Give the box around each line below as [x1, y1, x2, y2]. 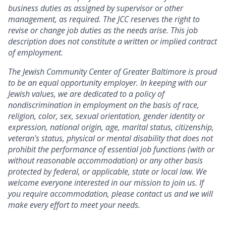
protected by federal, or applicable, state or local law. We [8, 166, 207, 178]
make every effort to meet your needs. [8, 199, 140, 211]
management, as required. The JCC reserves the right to [8, 14, 200, 25]
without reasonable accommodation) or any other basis [8, 155, 203, 166]
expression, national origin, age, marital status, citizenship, [8, 122, 214, 133]
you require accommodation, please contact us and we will [8, 188, 213, 200]
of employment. [8, 47, 63, 59]
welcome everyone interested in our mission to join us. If [8, 177, 204, 189]
